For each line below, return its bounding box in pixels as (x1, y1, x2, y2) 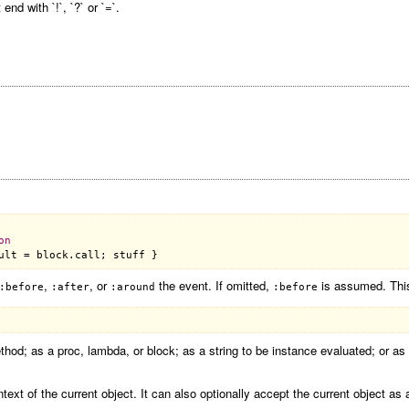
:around (110, 281, 155, 294)
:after (50, 281, 89, 294)
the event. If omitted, (154, 277, 273, 295)
